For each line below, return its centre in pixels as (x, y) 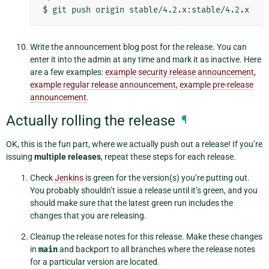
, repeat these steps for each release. (168, 157)
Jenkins (69, 178)
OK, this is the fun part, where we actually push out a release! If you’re (134, 144)
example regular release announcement (103, 85)
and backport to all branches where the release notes (156, 249)
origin (110, 10)
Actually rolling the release (91, 120)
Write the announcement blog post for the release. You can (138, 47)
